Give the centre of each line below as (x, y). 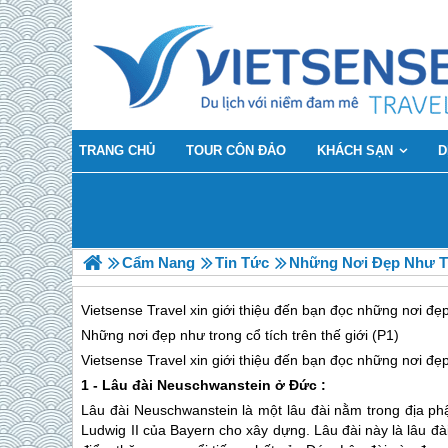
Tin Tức (242, 262)
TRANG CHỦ (117, 150)
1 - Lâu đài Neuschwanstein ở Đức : (204, 385)
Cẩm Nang (158, 262)
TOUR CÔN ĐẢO (236, 150)
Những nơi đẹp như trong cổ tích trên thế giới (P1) (240, 335)
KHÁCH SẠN (355, 150)
